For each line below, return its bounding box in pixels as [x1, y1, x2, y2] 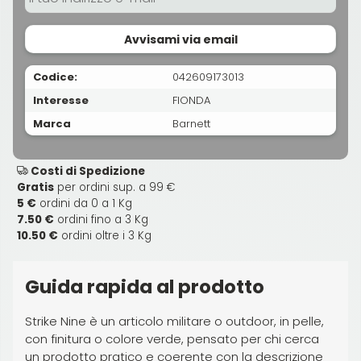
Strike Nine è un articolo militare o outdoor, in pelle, [25, 312, 324, 330]
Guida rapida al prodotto [25, 273, 264, 300]
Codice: [33, 68, 77, 85]
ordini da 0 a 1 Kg [36, 195, 132, 211]
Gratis [17, 179, 54, 195]
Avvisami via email [123, 31, 238, 48]
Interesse [33, 92, 89, 108]
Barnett [172, 115, 210, 131]
